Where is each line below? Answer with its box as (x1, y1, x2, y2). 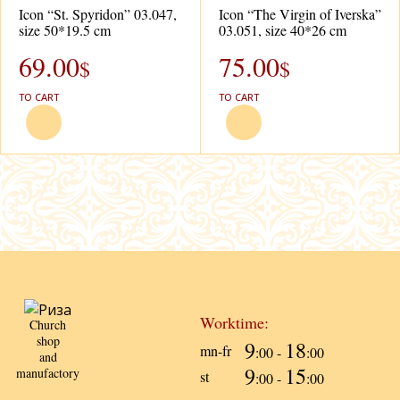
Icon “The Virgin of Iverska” (218, 4, 381, 23)
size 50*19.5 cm (19, 20, 111, 39)
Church (29, 315, 66, 333)
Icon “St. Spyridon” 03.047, (19, 4, 177, 23)
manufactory (16, 363, 79, 381)
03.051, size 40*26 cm (218, 20, 346, 39)
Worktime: (200, 311, 269, 333)
